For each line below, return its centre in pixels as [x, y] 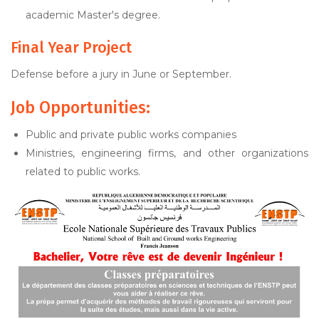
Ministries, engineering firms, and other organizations [167, 153]
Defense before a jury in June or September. [121, 74]
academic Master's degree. [93, 15]
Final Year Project [71, 48]
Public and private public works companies [131, 135]
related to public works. [83, 172]
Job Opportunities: [80, 108]
